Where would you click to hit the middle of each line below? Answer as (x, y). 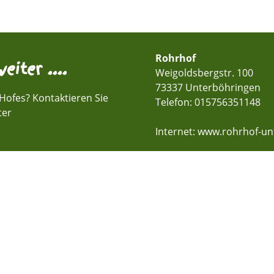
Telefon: (175, 102)
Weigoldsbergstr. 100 (204, 72)
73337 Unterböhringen (208, 87)
